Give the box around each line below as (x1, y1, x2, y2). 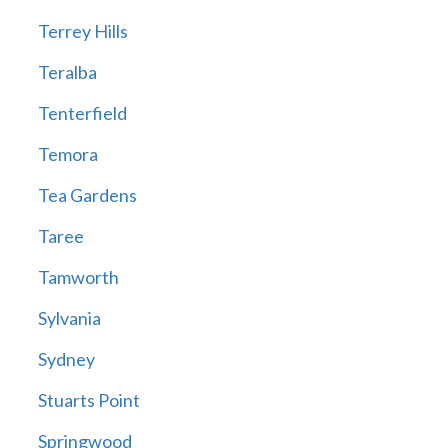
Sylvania (37, 307, 101, 330)
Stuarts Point (37, 389, 140, 412)
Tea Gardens (37, 184, 137, 207)
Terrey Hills (37, 20, 128, 43)
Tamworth (37, 266, 119, 289)
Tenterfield (37, 102, 127, 125)
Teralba (37, 61, 97, 84)
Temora (37, 143, 98, 166)
